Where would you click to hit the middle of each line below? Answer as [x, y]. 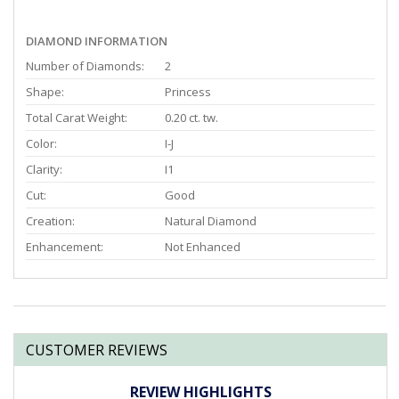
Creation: [50, 221]
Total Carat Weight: [77, 118]
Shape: [45, 92]
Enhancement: [65, 247]
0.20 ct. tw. [191, 118]
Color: [41, 144]
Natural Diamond [211, 221]
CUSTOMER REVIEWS [97, 350]
